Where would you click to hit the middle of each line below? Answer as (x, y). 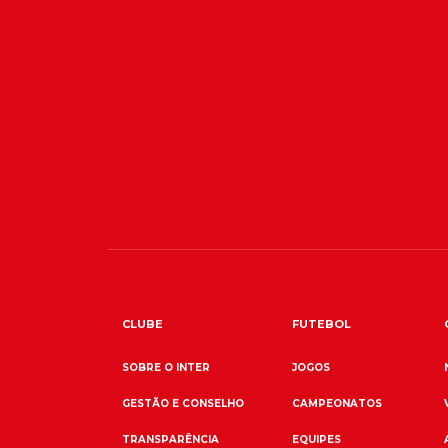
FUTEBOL (322, 323)
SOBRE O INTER (166, 367)
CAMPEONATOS (337, 403)
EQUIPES (317, 439)
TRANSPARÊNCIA (170, 439)
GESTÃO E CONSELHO (183, 403)
